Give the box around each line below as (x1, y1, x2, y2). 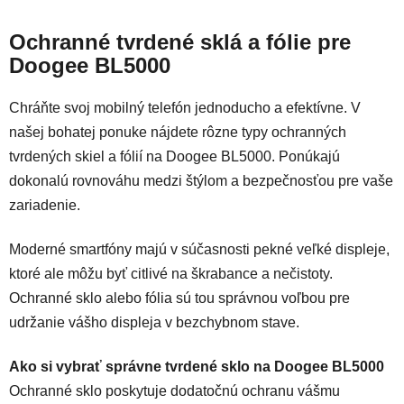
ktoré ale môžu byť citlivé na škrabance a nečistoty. (9, 265, 333, 281)
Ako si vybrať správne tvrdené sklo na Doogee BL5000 (9, 358, 384, 374)
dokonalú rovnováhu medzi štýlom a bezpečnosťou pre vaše (9, 172, 393, 188)
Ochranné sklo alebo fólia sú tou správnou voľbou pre (9, 289, 350, 306)
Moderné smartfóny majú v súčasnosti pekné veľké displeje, (9, 241, 390, 257)
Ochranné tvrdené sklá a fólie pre (9, 29, 351, 54)
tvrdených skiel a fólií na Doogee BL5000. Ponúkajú (9, 148, 340, 164)
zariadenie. (9, 197, 84, 213)
